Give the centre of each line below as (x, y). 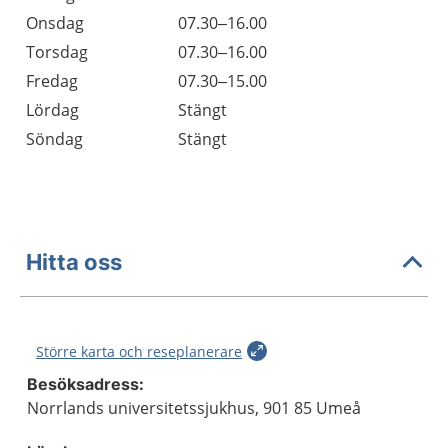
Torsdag (57, 52)
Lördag (52, 110)
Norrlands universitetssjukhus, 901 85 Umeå (194, 408)
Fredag (52, 81)
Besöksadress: (85, 384)
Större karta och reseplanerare (139, 351)
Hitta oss (74, 261)
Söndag (54, 139)
